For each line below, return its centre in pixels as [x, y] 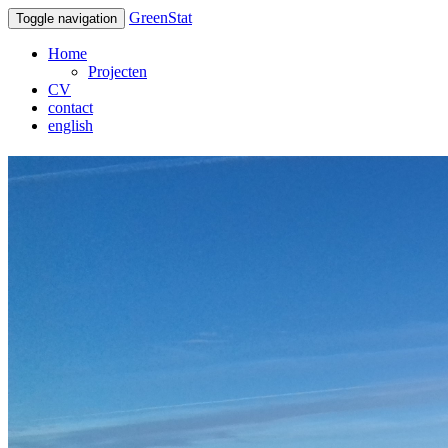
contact [70, 107]
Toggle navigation [66, 18]
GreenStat [160, 17]
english [70, 125]
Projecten [117, 71]
